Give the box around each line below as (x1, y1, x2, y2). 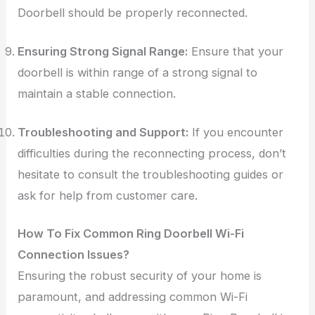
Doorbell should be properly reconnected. (18, 6, 248, 20)
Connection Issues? (18, 247, 130, 262)
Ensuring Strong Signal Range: (18, 44, 188, 58)
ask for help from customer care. (18, 188, 198, 202)
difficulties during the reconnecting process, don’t (18, 146, 287, 160)
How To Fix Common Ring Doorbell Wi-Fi (18, 226, 245, 241)
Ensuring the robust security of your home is (18, 269, 262, 283)
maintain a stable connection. (18, 86, 176, 101)
